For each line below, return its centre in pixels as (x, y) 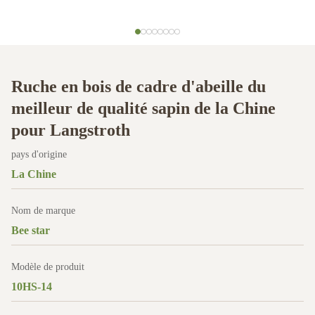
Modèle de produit (48, 267)
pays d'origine (39, 154)
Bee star (31, 230)
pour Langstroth (71, 130)
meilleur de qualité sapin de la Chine (143, 108)
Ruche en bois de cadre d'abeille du (139, 86)
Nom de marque (43, 211)
